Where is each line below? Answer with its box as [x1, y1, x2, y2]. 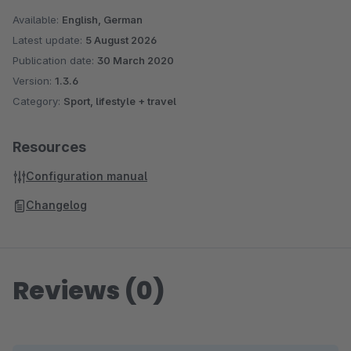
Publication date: [13, 54, 97, 67]
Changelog [26, 198, 87, 212]
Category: [13, 95, 63, 107]
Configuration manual [26, 169, 147, 183]
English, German [62, 13, 143, 26]
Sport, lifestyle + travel [63, 95, 176, 107]
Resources [13, 139, 86, 155]
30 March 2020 [97, 54, 174, 67]
